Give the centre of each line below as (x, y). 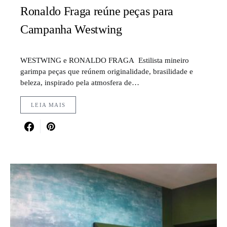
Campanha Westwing (71, 30)
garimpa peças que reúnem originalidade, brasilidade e (107, 71)
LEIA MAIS (48, 105)
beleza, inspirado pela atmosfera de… (80, 83)
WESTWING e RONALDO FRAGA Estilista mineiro (105, 60)
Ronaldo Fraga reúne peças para (97, 11)
